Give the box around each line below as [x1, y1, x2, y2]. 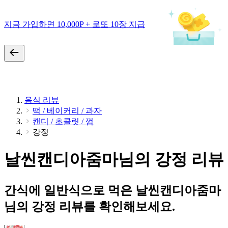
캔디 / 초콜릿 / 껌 [33, 117, 94, 126]
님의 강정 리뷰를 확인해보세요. [4, 199, 175, 213]
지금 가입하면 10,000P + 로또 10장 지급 [4, 19, 145, 28]
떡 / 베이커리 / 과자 [33, 106, 102, 115]
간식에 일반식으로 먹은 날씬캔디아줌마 [4, 183, 221, 197]
